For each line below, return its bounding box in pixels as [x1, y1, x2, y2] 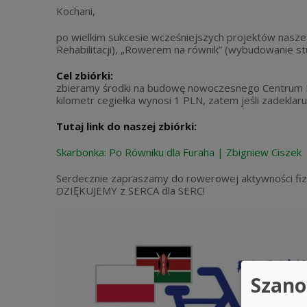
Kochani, [56, 4, 95, 18]
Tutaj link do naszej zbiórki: [56, 119, 197, 133]
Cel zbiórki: [56, 69, 113, 82]
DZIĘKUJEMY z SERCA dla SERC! [56, 184, 205, 197]
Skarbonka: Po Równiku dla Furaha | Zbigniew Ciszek [56, 145, 302, 159]
